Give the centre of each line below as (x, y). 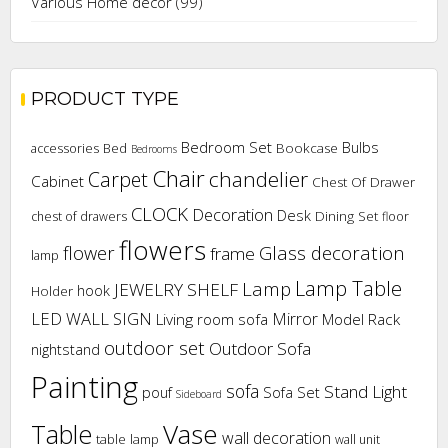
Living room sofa (212, 320)
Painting (84, 387)
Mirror (295, 319)
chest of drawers (79, 217)
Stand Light (365, 392)
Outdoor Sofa (260, 349)
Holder (52, 291)
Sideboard (199, 394)
